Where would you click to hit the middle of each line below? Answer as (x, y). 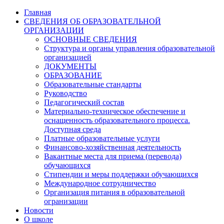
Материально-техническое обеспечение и (115, 111)
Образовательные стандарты (93, 84)
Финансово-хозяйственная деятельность (112, 147)
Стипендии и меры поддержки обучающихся (121, 174)
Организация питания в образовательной (114, 192)
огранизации (66, 201)
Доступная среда (72, 129)
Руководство (65, 93)
